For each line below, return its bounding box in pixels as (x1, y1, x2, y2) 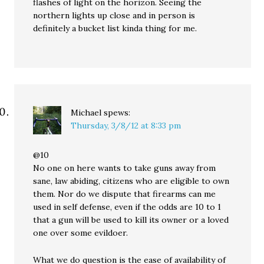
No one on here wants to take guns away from (33, 163, 216, 173)
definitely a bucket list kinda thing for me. (33, 23, 197, 34)
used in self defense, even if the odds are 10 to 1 (33, 202, 222, 212)
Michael (71, 107, 102, 118)
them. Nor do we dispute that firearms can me (33, 189, 216, 199)
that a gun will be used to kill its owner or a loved (33, 214, 229, 225)
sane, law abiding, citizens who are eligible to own (33, 176, 230, 186)
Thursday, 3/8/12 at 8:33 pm (71, 120, 181, 131)
